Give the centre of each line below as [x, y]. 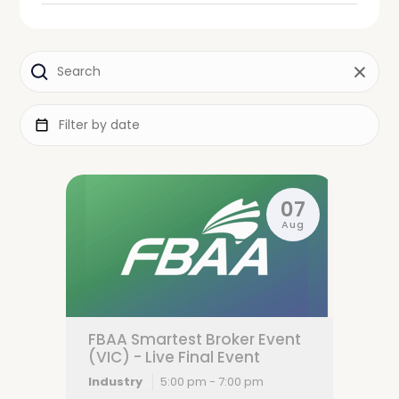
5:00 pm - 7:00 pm [212, 382]
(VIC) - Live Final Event [174, 357]
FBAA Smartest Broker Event [195, 339]
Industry [115, 382]
